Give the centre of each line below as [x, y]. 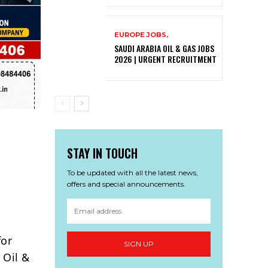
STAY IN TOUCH [102, 153]
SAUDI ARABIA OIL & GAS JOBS [164, 48]
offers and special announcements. [126, 184]
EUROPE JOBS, [141, 34]
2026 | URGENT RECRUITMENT [165, 59]
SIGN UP [139, 244]
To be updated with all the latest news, [133, 172]
